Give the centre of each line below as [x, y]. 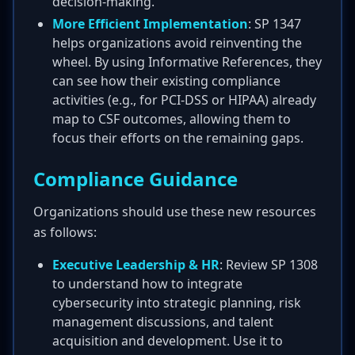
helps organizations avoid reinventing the [177, 43]
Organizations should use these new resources [175, 212]
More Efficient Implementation [150, 24]
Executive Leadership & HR [136, 265]
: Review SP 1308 [269, 265]
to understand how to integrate [147, 284]
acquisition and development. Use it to [168, 341]
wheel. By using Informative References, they [187, 62]
